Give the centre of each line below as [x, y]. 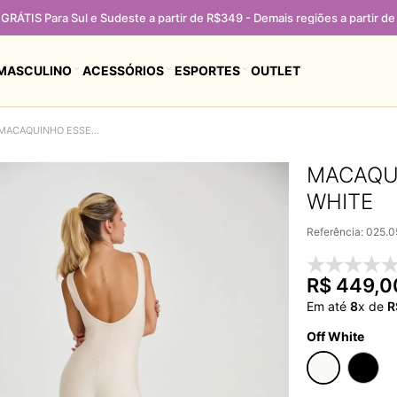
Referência [334, 232]
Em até [329, 306]
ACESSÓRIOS [123, 70]
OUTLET [276, 70]
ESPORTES [207, 70]
